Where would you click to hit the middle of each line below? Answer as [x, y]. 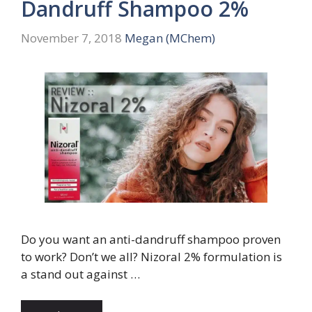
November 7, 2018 [71, 38]
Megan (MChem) [170, 38]
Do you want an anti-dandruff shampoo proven [151, 239]
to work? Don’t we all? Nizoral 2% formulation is [151, 256]
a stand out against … [80, 274]
